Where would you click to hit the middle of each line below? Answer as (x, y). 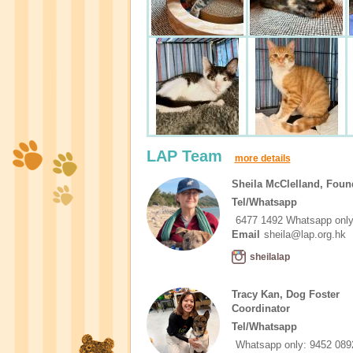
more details (262, 158)
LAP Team (186, 156)
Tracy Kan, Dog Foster (285, 294)
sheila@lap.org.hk (305, 234)
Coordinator (260, 308)
